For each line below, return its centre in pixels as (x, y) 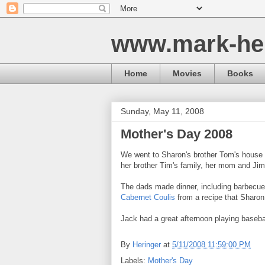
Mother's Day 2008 (177, 134)
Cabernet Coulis (148, 197)
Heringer (147, 244)
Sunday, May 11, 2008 (162, 111)
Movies (187, 74)
